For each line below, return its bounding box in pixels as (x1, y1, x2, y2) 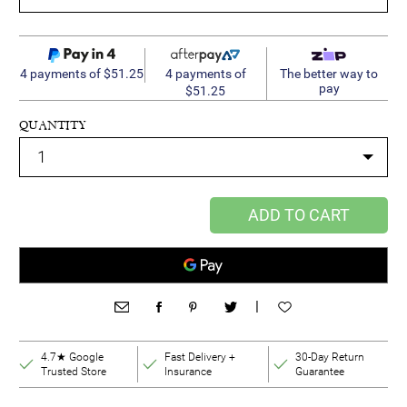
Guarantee (294, 364, 344, 378)
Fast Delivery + (164, 350, 235, 363)
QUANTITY (19, 116, 86, 133)
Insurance (164, 364, 212, 378)
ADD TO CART (248, 204, 350, 224)
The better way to (280, 65, 379, 81)
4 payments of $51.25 (20, 65, 144, 81)
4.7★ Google (41, 350, 104, 363)
